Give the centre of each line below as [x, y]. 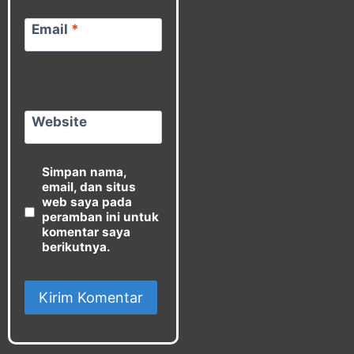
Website [59, 121]
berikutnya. [77, 247]
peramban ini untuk [101, 217]
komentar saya [87, 232]
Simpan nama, [85, 171]
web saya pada [87, 201]
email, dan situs [89, 186]
